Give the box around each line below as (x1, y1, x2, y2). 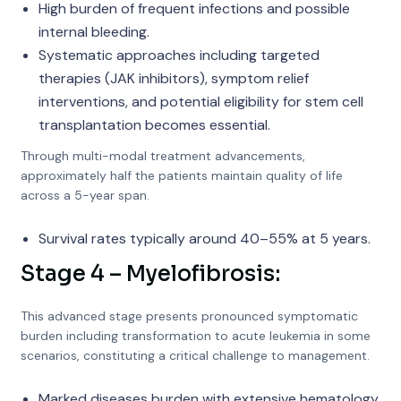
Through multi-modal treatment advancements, (20, 148, 305, 164)
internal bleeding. (38, 22, 149, 41)
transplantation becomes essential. (38, 115, 270, 134)
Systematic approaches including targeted (38, 46, 320, 64)
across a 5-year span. (20, 187, 149, 203)
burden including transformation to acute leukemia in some (20, 328, 371, 344)
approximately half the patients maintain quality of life (20, 167, 343, 183)
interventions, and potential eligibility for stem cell (38, 92, 363, 111)
